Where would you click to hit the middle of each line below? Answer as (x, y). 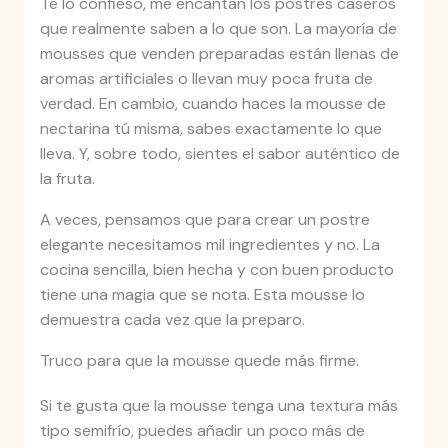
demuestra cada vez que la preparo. (172, 320)
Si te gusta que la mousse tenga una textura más (218, 406)
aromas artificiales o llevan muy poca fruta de (206, 79)
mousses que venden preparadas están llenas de (219, 54)
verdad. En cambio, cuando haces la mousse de (212, 104)
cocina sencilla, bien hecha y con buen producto (216, 270)
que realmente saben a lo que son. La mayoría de (218, 29)
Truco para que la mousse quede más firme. (199, 361)
